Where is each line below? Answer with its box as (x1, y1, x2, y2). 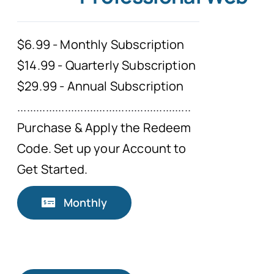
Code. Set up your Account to (17, 139, 187, 157)
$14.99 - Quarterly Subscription (17, 56, 196, 73)
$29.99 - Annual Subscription (17, 77, 184, 94)
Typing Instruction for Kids (32, 58, 153, 72)
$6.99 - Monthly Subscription (17, 35, 185, 53)
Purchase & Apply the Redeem (17, 119, 191, 136)
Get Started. (17, 160, 88, 177)
